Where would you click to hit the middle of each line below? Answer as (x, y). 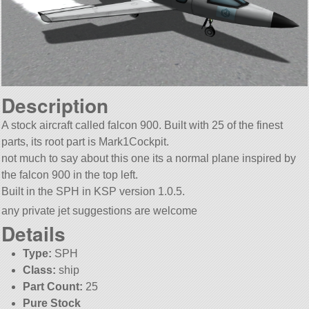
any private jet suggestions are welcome (100, 210)
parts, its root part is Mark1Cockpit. (86, 142)
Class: (39, 270)
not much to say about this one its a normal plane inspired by (149, 159)
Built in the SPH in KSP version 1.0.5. (93, 192)
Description (55, 106)
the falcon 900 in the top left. (70, 175)
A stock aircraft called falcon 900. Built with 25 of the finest (142, 126)
